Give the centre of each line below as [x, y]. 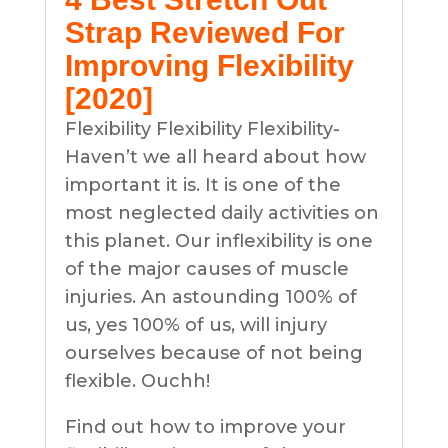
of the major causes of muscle [206, 269]
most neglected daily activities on [221, 213]
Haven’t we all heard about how [215, 157]
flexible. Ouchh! [137, 381]
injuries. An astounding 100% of [210, 297]
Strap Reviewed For [204, 33]
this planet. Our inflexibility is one [218, 241]
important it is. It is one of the [202, 185]
